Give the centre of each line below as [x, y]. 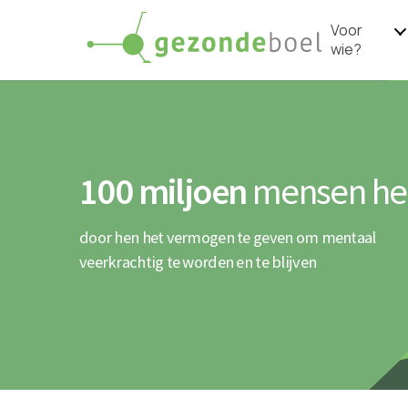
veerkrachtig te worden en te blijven [198, 262]
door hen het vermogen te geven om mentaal [228, 237]
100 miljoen [163, 191]
